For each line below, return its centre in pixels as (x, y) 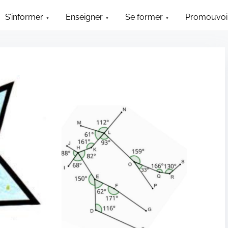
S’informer (24, 17)
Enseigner (84, 17)
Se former (144, 17)
